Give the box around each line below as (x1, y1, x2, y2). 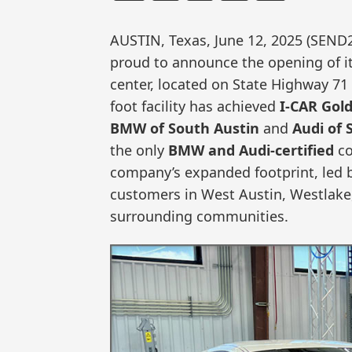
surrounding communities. (110, 207, 288, 226)
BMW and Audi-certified (168, 141, 334, 160)
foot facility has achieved (110, 97, 280, 116)
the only (110, 141, 168, 160)
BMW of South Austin (110, 119, 259, 138)
